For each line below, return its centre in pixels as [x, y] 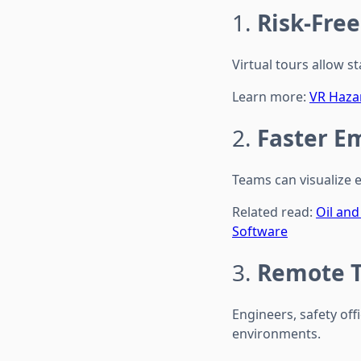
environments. [276, 333]
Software [260, 231]
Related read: [274, 212]
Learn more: [271, 96]
